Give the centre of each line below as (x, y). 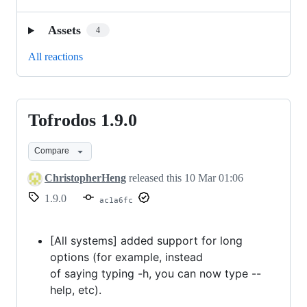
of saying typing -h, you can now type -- (156, 274)
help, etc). (76, 290)
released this (155, 177)
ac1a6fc (116, 200)
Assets (64, 30)
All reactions (56, 56)
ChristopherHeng (85, 177)
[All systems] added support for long (146, 241)
